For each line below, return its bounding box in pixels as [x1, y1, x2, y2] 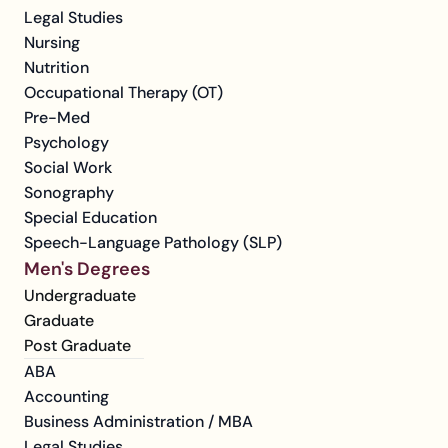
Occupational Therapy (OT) [24, 82, 223, 103]
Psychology [24, 132, 109, 153]
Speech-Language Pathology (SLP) [24, 232, 282, 253]
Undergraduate [24, 285, 136, 306]
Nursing [24, 32, 80, 53]
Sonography [24, 182, 114, 203]
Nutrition [24, 57, 89, 78]
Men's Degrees [24, 257, 150, 281]
